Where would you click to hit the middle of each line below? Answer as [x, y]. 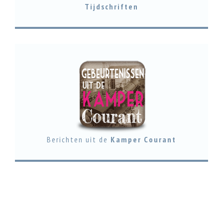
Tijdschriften [111, 6]
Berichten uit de [79, 139]
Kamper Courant [143, 139]
